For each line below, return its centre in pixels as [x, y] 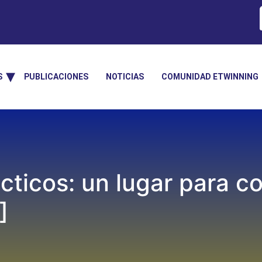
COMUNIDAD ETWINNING [210, 77]
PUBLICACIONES [56, 77]
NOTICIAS [125, 77]
